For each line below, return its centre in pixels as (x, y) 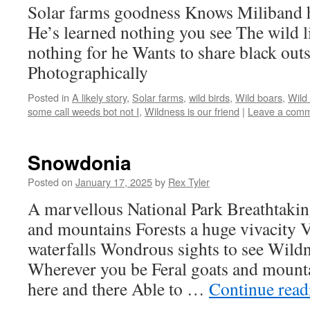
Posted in (48, 97)
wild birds (209, 97)
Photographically (88, 72)
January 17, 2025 (114, 182)
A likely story (99, 97)
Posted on (50, 182)
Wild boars (259, 97)
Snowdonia (80, 162)
